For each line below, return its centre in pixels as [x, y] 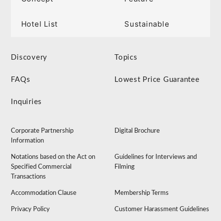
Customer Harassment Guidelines [162, 210]
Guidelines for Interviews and [156, 157]
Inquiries [27, 102]
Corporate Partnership [42, 131]
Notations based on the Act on [53, 157]
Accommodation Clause [44, 193]
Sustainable [147, 24]
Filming [125, 167]
